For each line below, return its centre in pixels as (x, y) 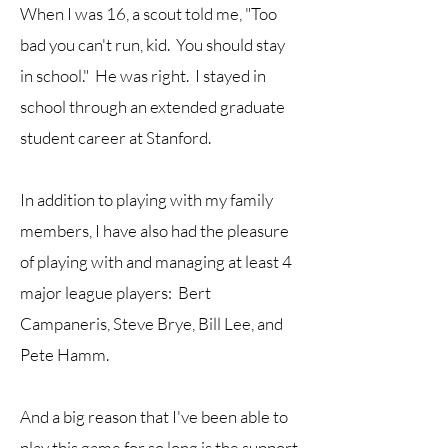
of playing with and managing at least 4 (156, 261)
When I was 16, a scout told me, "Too (148, 13)
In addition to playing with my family (146, 199)
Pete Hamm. (64, 354)
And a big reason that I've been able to (154, 416)
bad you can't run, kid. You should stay (152, 44)
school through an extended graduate (152, 106)
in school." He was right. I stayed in (143, 75)
